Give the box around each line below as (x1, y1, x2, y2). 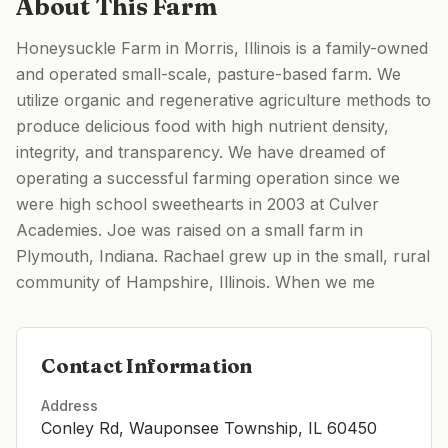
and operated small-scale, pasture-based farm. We (16, 64, 401, 84)
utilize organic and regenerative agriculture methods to (16, 90, 431, 110)
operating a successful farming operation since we (16, 168, 400, 188)
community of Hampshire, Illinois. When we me (16, 272, 375, 292)
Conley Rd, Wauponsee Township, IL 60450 (41, 418, 377, 438)
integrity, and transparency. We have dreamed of (16, 142, 386, 162)
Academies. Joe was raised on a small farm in (16, 220, 363, 240)
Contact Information (41, 353, 253, 378)
